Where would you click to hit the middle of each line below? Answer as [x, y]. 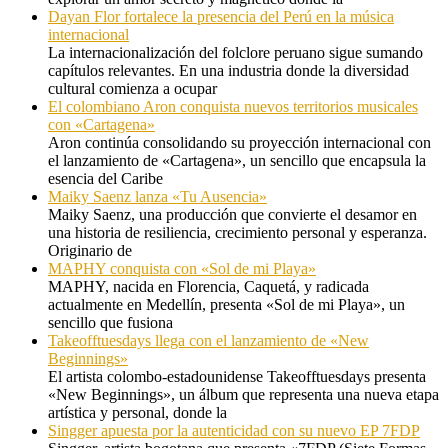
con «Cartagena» [101, 125]
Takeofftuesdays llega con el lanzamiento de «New [208, 341]
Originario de [90, 251]
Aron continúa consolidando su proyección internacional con [239, 143]
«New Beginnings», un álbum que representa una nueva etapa [243, 395]
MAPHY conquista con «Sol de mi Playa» [182, 269]
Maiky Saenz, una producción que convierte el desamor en [232, 215]
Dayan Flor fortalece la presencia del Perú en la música [221, 17]
